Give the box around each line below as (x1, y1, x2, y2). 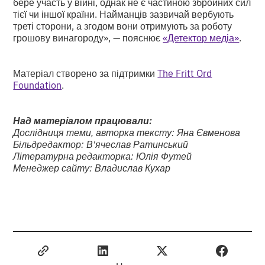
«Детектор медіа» (163, 31, 240, 44)
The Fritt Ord (157, 66, 212, 80)
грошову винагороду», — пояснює (13, 31, 163, 44)
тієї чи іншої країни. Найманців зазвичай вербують (13, 7, 234, 21)
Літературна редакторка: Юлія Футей (13, 149, 192, 163)
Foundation (13, 78, 62, 92)
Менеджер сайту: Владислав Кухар (13, 161, 171, 174)
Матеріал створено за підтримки (13, 66, 158, 80)
